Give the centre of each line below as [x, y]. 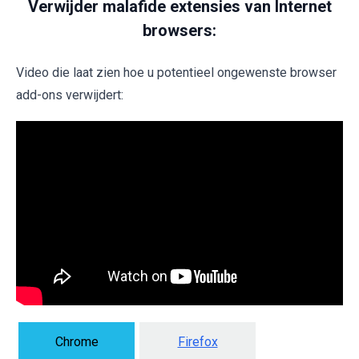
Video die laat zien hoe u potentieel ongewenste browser [176, 73]
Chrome [77, 341]
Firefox [198, 341]
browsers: [179, 31]
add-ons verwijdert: [70, 95]
